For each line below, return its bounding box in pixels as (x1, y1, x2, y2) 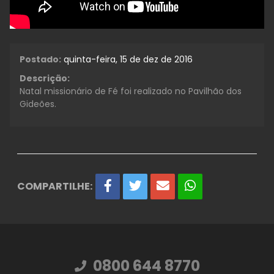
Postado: (20, 53, 61, 65)
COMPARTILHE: (17, 179, 92, 193)
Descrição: (20, 72, 70, 84)
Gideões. (20, 97, 56, 110)
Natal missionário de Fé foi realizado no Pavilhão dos (20, 84, 242, 97)
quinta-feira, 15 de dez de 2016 (64, 53, 193, 65)
